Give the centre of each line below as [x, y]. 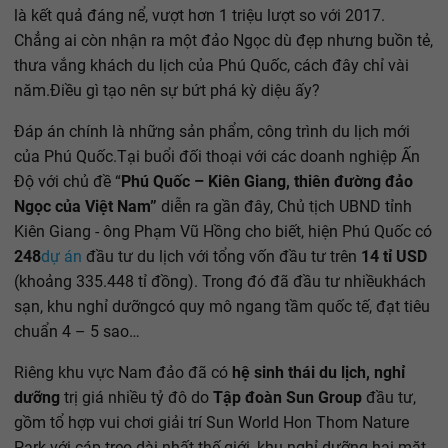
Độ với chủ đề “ [67, 181]
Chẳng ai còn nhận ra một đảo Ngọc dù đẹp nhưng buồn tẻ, [223, 40]
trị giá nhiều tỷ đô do [134, 397]
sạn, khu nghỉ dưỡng [86, 306]
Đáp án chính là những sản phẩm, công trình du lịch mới [212, 131]
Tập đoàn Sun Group [285, 397]
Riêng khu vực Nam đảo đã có [123, 372]
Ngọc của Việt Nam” [85, 206]
